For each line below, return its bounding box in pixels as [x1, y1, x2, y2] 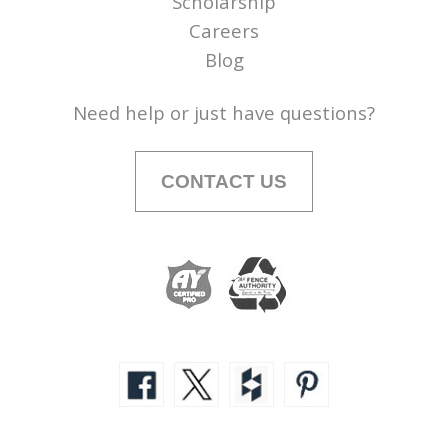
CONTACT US [161, 171, 287, 193]
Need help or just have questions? [73, 100, 375, 126]
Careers [189, 18, 259, 44]
